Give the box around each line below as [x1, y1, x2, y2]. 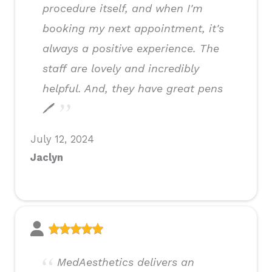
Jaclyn [30, 152, 63, 164]
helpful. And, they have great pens [42, 82, 223, 95]
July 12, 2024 [30, 134, 94, 146]
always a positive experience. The [42, 42, 219, 55]
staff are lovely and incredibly [42, 62, 199, 75]
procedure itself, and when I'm [42, 2, 203, 15]
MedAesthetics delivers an [57, 256, 194, 269]
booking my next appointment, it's [42, 22, 224, 35]
